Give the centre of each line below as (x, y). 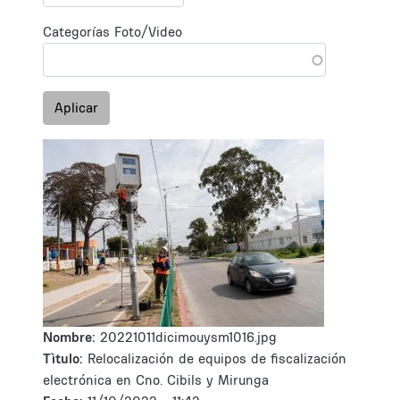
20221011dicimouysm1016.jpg (188, 337)
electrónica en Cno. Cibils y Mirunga (156, 380)
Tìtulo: (63, 358)
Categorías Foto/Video (112, 32)
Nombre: (71, 337)
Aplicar (76, 108)
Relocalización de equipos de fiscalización (217, 358)
